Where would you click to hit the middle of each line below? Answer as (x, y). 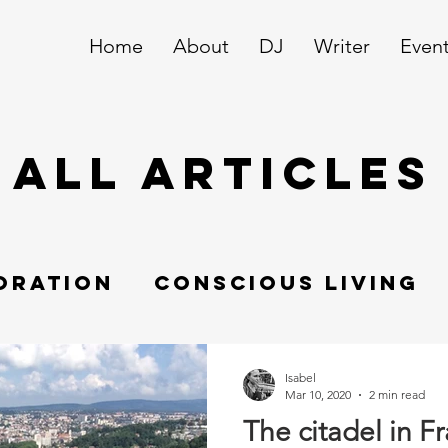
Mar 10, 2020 (318, 395)
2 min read (397, 395)
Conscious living (286, 283)
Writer (341, 46)
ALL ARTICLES (223, 173)
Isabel (300, 378)
